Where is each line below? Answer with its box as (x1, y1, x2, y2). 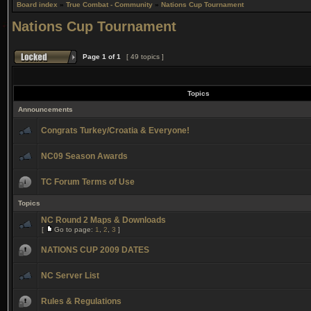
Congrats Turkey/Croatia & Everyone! (41, 126, 190, 135)
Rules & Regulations (41, 296, 121, 306)
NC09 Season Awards (41, 151, 128, 161)
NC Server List (41, 271, 99, 280)
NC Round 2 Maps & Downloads (41, 215, 166, 225)
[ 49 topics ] (124, 53, 166, 60)
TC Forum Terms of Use (41, 177, 135, 187)
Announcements (18, 106, 73, 113)
